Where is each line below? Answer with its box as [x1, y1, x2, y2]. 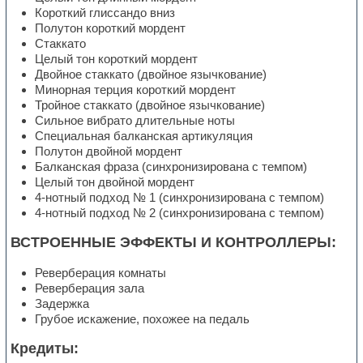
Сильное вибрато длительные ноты [35, 113, 236, 127]
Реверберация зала [35, 280, 145, 295]
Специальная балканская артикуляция [35, 128, 254, 143]
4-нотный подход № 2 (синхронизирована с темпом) [35, 205, 325, 220]
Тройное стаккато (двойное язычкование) [35, 97, 266, 112]
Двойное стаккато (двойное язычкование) [35, 66, 267, 81]
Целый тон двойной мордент [35, 174, 195, 189]
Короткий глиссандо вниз [35, 5, 176, 19]
